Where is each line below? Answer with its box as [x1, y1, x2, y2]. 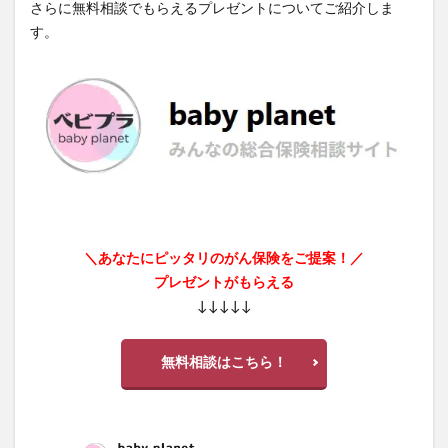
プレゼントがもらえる [154, 275, 294, 290]
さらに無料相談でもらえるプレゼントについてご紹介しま [30, 2, 394, 16]
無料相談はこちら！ [161, 355, 287, 370]
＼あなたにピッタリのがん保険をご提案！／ [84, 251, 364, 266]
